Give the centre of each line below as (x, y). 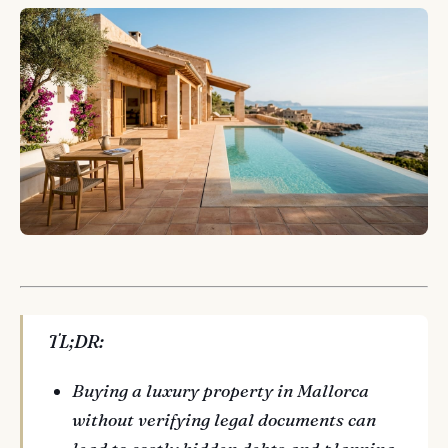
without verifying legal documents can (224, 420)
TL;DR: (75, 341)
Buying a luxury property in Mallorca (221, 391)
